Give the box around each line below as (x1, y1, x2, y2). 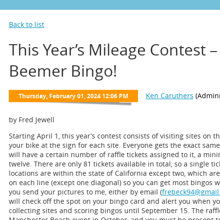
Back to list (8, 20, 44, 29)
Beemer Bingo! (8, 60, 117, 81)
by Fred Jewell (8, 115, 55, 124)
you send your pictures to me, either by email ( (8, 187, 162, 196)
